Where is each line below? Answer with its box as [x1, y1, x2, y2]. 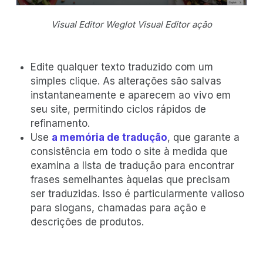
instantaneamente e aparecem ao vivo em [31, 89, 231, 102]
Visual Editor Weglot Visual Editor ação [51, 19, 212, 31]
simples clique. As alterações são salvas [31, 75, 221, 87]
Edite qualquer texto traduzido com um [31, 61, 213, 73]
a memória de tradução [52, 131, 167, 144]
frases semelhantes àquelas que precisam [31, 174, 230, 186]
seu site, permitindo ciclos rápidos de [31, 103, 206, 116]
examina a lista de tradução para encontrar [31, 160, 234, 172]
